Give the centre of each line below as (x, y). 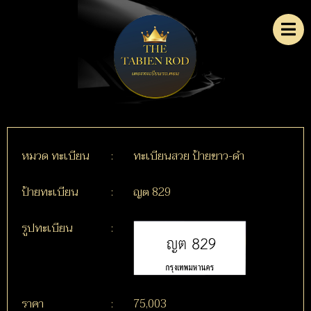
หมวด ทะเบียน (56, 156)
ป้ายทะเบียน (50, 192)
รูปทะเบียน (47, 228)
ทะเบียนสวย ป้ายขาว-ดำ (188, 156)
